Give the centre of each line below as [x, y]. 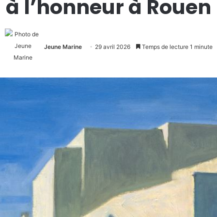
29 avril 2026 [112, 46]
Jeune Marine [63, 46]
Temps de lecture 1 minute [176, 46]
